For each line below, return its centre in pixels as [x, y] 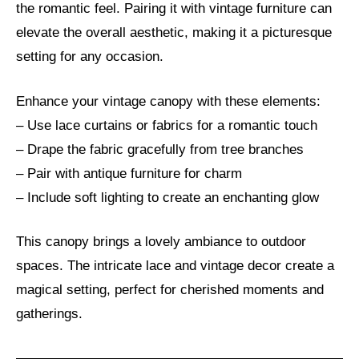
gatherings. [49, 314]
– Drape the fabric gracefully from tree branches [160, 149]
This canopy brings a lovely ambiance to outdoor [161, 242]
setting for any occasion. [90, 57]
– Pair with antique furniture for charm [129, 173]
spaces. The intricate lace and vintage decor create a [175, 266]
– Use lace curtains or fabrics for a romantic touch [167, 125]
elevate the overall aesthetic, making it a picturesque [174, 33]
